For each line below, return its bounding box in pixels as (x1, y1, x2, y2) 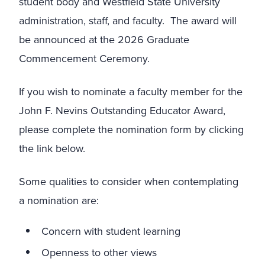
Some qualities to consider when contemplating (19, 173, 238, 189)
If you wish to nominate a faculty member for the (19, 83, 243, 99)
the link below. (19, 140, 85, 156)
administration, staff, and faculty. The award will (19, 12, 237, 28)
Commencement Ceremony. (19, 50, 150, 66)
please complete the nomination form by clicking (19, 121, 244, 137)
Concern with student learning (41, 223, 180, 238)
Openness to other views (41, 244, 157, 260)
